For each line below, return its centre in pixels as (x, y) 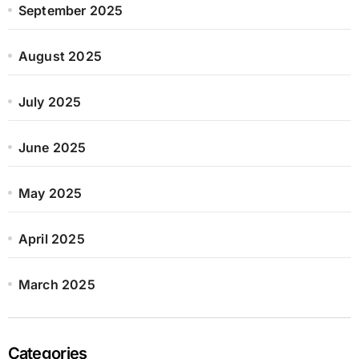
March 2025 (56, 284)
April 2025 (51, 238)
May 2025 (50, 193)
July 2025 (50, 101)
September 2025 (71, 10)
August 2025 (60, 56)
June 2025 (52, 147)
